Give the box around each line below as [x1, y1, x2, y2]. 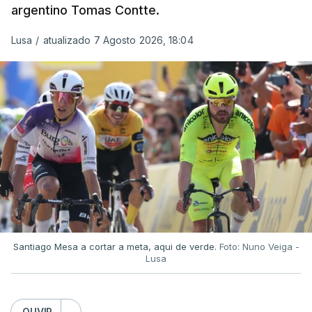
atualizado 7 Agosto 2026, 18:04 [42, 34, 194, 46]
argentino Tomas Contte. [11, 3, 159, 17]
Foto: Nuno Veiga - [219, 240, 299, 252]
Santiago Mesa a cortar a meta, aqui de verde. [13, 240, 219, 252]
